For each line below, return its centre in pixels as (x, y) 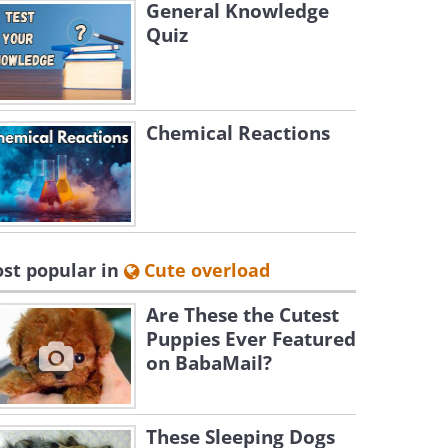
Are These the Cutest (242, 315)
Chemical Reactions (238, 133)
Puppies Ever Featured (251, 339)
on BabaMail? (209, 363)
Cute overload (204, 270)
